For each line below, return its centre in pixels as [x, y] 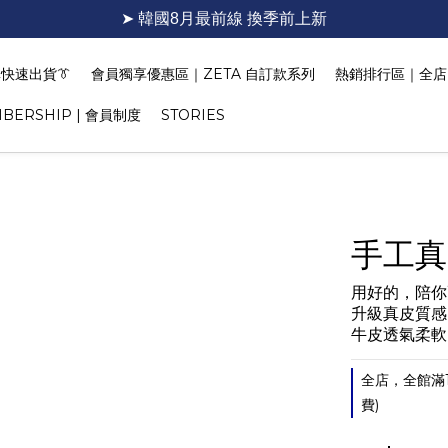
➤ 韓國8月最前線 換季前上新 [224, 18]
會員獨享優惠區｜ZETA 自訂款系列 [203, 74]
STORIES [193, 115]
